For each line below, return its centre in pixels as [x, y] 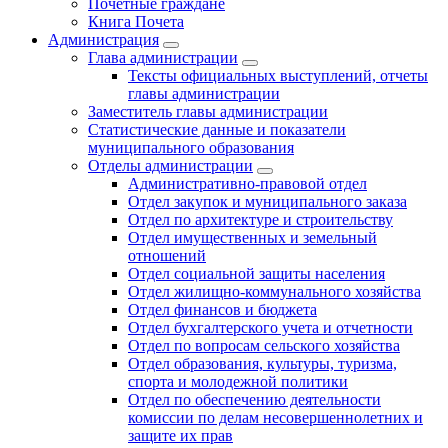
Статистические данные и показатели [217, 130]
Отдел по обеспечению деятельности [254, 400]
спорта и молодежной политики [238, 382]
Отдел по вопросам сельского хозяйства [264, 346]
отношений [167, 256]
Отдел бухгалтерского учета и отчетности [270, 328]
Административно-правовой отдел [247, 184]
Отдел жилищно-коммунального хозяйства [274, 292]
